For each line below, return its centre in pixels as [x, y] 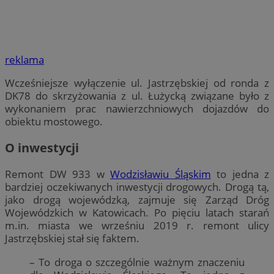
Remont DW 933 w [57, 174]
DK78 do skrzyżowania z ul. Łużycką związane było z [137, 96]
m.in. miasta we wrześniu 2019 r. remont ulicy [137, 226]
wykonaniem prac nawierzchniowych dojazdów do [137, 109]
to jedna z [240, 174]
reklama [24, 60]
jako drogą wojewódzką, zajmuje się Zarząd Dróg [137, 200]
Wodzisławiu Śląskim [161, 174]
